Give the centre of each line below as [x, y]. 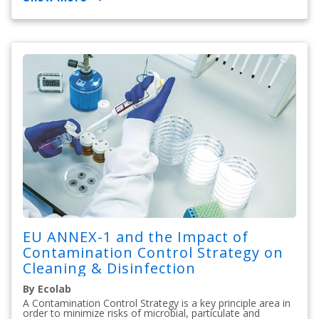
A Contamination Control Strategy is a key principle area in [157, 303]
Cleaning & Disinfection [109, 268]
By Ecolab [47, 289]
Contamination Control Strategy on [153, 253]
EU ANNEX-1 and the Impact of [136, 237]
